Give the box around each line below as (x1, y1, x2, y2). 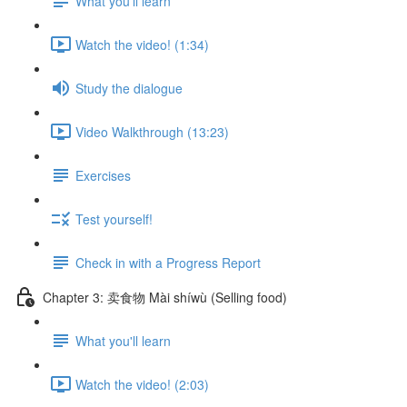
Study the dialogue (75, 78, 183, 97)
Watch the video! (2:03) (75, 374, 209, 393)
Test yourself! (75, 209, 153, 228)
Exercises (75, 165, 131, 184)
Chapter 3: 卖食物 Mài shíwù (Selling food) (43, 287, 287, 306)
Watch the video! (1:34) (75, 35, 209, 54)
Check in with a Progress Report (75, 253, 261, 272)
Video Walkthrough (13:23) (75, 122, 229, 141)
